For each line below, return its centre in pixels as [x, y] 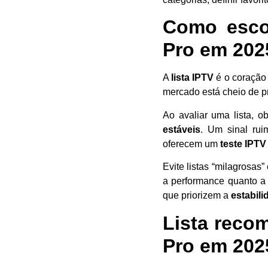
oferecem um [191, 144]
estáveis [182, 129]
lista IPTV [193, 78]
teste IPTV [243, 144]
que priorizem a [197, 196]
